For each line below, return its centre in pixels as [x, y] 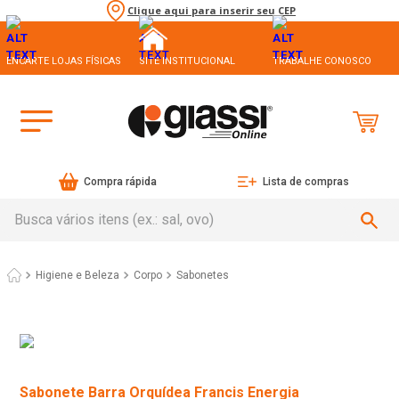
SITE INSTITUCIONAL [187, 61]
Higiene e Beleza [77, 276]
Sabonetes [203, 276]
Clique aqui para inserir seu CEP [212, 11]
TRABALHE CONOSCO [322, 61]
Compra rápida [121, 182]
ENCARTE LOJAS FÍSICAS [64, 61]
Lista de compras [305, 182]
